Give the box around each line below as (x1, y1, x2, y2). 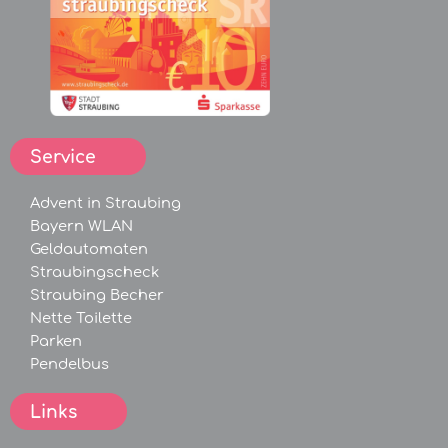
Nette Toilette (30, 310, 132, 327)
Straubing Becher (30, 287, 164, 304)
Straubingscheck (30, 264, 159, 281)
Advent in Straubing (30, 195, 181, 212)
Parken (30, 333, 82, 350)
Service (30, 147, 96, 167)
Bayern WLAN (30, 218, 133, 235)
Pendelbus (30, 356, 109, 373)
